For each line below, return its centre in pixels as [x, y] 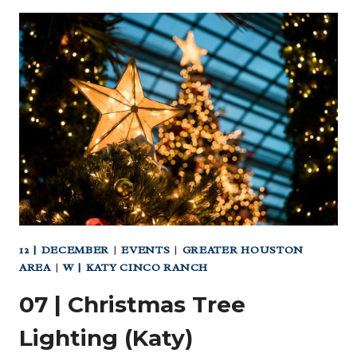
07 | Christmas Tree [132, 304]
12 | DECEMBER [65, 249]
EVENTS [146, 249]
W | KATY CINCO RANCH [135, 267]
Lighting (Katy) [106, 337]
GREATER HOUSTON [243, 249]
